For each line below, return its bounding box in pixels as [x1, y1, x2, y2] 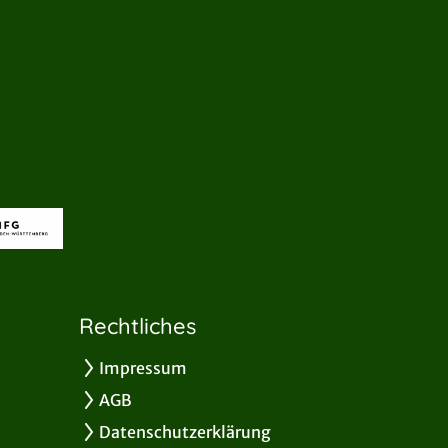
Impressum [99, 358, 188, 379]
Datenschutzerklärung [99, 422, 272, 443]
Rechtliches [79, 312, 197, 341]
